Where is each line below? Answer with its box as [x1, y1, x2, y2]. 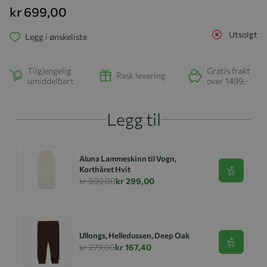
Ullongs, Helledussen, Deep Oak [79, 230, 190, 240]
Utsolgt [229, 29, 257, 40]
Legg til [106, 108, 161, 129]
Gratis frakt [207, 65, 250, 76]
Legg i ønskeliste [25, 32, 87, 42]
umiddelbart [27, 75, 74, 86]
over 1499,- [207, 75, 249, 86]
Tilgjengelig [27, 65, 72, 76]
